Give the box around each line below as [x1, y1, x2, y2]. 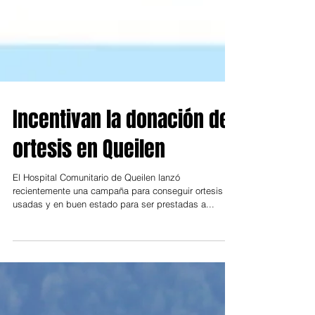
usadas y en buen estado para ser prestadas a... [13, 255, 214, 266]
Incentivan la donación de [13, 160, 230, 191]
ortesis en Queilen [13, 190, 165, 221]
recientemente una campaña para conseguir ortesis [13, 241, 223, 252]
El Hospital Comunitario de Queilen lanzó [13, 228, 180, 239]
